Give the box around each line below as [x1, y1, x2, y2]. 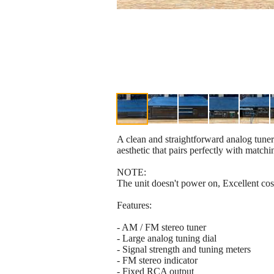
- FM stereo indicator [117, 255, 198, 266]
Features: [117, 200, 152, 211]
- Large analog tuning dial [117, 233, 217, 244]
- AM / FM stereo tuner [117, 222, 206, 233]
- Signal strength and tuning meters [117, 244, 251, 255]
